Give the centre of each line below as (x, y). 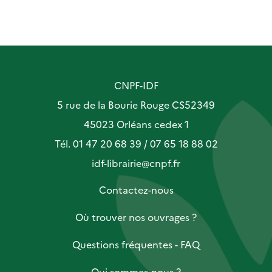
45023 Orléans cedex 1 (136, 124)
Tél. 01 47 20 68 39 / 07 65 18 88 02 (136, 144)
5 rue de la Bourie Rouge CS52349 (136, 105)
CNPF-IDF (136, 85)
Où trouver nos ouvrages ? (136, 217)
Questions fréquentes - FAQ (136, 244)
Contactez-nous (136, 190)
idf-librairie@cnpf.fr (136, 163)
